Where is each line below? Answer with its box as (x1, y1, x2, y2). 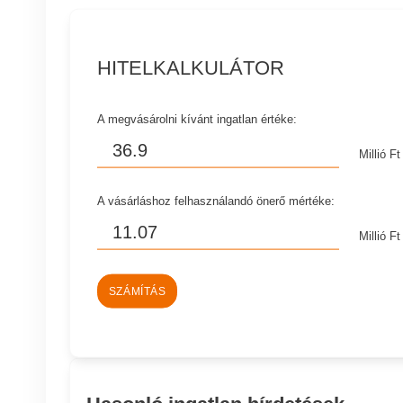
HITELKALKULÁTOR (97, 56, 285, 79)
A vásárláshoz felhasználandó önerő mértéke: (97, 193, 336, 208)
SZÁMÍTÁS (108, 285, 166, 297)
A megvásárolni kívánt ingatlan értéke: (97, 112, 298, 126)
